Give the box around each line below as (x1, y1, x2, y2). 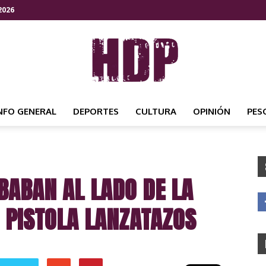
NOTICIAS (132, 197, 172, 207)
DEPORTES (73, 106, 119, 117)
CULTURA (135, 106, 176, 117)
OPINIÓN (193, 106, 230, 117)
